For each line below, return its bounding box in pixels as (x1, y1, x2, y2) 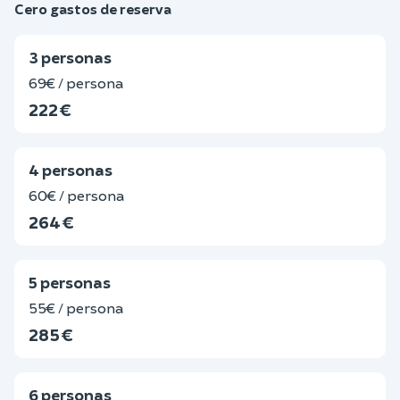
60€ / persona (29, 187, 124, 204)
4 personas (29, 160, 112, 179)
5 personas (29, 272, 111, 292)
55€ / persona (29, 299, 123, 316)
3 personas (29, 47, 112, 67)
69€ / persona (29, 74, 123, 91)
